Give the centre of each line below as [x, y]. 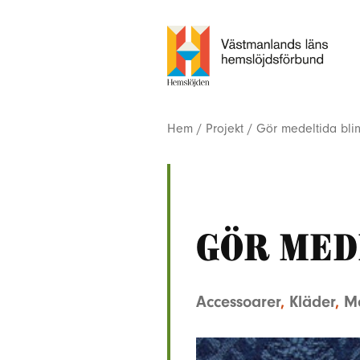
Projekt [225, 129]
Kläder [312, 302]
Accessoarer [238, 302]
